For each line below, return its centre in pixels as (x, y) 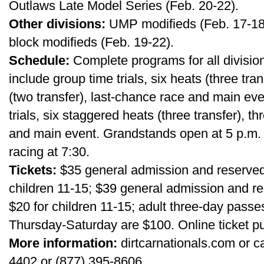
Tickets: (33, 170)
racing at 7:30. (49, 152)
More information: (63, 243)
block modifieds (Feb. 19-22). (91, 42)
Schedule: (39, 60)
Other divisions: (57, 24)
